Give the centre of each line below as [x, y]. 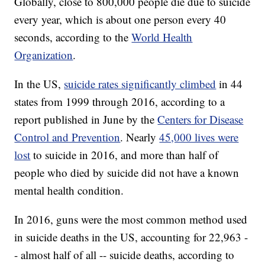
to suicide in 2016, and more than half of [125, 154]
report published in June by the [86, 119]
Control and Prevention [67, 137]
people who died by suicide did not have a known [127, 172]
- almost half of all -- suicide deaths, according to [125, 254]
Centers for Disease [201, 119]
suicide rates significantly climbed [140, 83]
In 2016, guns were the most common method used [131, 219]
